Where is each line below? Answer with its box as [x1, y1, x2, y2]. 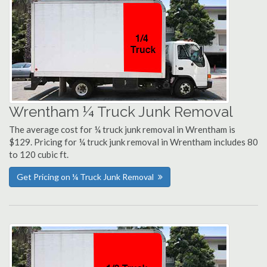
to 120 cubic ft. [9, 149, 69, 160]
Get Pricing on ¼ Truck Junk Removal [17, 172, 154, 182]
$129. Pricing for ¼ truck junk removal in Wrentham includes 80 [9, 136, 258, 147]
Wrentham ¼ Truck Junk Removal [9, 103, 233, 120]
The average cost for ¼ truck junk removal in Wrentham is [9, 124, 235, 135]
